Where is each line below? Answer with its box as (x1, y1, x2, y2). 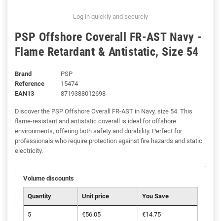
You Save (142, 192, 169, 200)
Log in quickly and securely (73, 13, 148, 21)
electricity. (15, 147, 43, 155)
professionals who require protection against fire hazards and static (15, 137, 202, 145)
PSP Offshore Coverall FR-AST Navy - (15, 30, 202, 44)
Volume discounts (23, 175, 74, 183)
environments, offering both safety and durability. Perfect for (15, 127, 182, 135)
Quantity (27, 192, 51, 200)
